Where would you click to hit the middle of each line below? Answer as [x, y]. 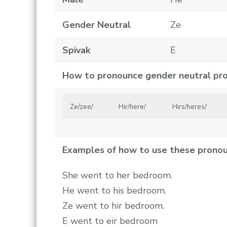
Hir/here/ [132, 107]
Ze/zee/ [82, 107]
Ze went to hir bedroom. [113, 206]
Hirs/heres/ [190, 107]
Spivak [76, 50]
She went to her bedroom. [117, 176]
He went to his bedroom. [114, 191]
